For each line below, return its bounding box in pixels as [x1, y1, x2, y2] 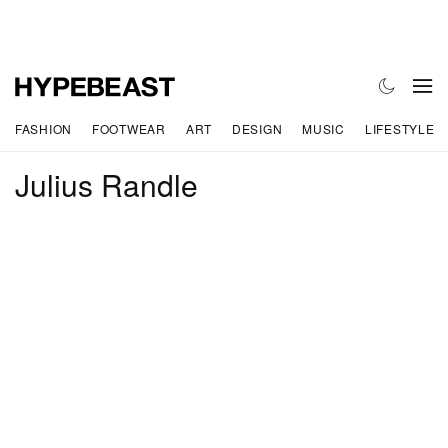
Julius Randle [15, 163, 198, 207]
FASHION [15, 119, 73, 137]
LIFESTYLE [364, 119, 435, 137]
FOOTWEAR [92, 119, 166, 137]
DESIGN [231, 119, 283, 137]
